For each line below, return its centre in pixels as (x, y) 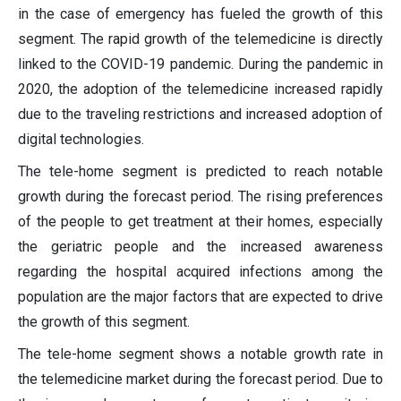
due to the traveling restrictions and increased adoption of (200, 115)
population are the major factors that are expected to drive (200, 297)
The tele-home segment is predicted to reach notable (200, 172)
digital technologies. (81, 140)
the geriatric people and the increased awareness (200, 247)
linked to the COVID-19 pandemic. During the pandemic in (200, 64)
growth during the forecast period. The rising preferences (200, 197)
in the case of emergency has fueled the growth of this (200, 14)
